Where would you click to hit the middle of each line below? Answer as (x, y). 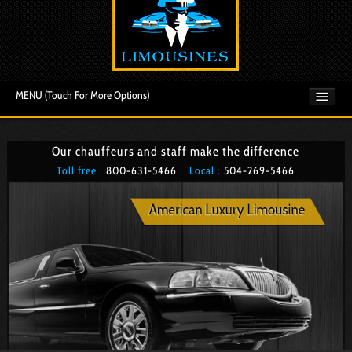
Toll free (77, 170)
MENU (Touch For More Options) (82, 95)
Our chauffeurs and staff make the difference (176, 151)
